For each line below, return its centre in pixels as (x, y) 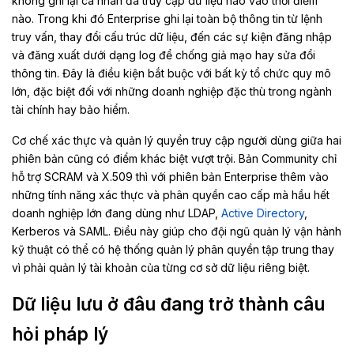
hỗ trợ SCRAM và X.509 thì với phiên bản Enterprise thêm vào (170, 176)
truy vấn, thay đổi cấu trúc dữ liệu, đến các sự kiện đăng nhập (172, 36)
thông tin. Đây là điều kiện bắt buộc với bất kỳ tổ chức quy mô (171, 73)
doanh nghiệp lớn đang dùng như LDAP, (117, 213)
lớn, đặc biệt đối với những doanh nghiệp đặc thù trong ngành (172, 91)
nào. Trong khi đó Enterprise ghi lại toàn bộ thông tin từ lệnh (167, 18)
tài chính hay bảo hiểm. (71, 109)
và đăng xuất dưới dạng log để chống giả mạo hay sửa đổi (164, 55)
